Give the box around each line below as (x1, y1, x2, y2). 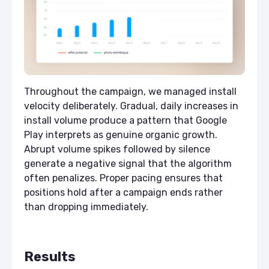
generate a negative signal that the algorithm (24, 157, 232, 169)
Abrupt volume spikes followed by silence (24, 143, 210, 155)
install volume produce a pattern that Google (24, 114, 227, 126)
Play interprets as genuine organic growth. (24, 128, 217, 141)
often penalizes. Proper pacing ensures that (24, 172, 223, 184)
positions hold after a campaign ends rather (24, 186, 223, 198)
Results (24, 248, 76, 265)
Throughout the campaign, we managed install (24, 85, 237, 97)
